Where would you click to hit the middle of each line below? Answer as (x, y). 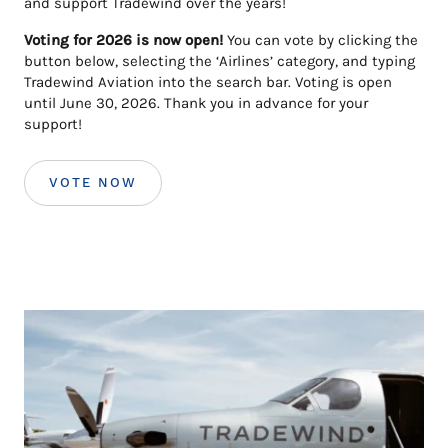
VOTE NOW (93, 182)
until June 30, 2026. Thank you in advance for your (196, 102)
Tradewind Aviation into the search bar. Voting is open (208, 81)
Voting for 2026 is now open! (123, 39)
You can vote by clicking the (320, 39)
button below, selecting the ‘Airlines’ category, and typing (219, 60)
